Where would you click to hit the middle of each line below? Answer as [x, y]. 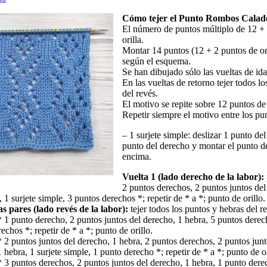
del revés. [140, 94]
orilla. [133, 40]
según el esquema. [156, 61]
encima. [137, 157]
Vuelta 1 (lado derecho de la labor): [193, 177]
